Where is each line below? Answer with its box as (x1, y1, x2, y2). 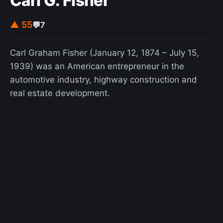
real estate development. (10, 88, 110, 99)
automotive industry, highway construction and (10, 75, 197, 85)
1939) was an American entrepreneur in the (10, 61, 184, 72)
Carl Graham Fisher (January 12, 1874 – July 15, (10, 48, 199, 58)
